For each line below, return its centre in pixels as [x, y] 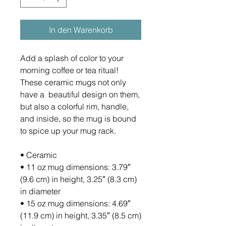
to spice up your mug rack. [68, 131]
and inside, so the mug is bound [78, 119]
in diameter [40, 191]
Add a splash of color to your [72, 58]
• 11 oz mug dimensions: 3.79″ [75, 167]
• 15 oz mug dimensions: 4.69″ [75, 203]
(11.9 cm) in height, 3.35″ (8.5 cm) [81, 215]
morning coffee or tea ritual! [69, 70]
